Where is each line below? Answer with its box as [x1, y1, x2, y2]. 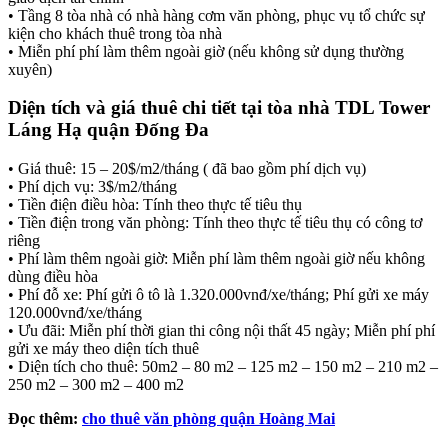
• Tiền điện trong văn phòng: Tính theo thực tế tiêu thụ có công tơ [8, 213, 422, 231]
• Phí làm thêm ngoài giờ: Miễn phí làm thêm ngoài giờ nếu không [8, 249, 425, 267]
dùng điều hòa [8, 267, 98, 285]
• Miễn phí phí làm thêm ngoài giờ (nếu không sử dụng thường [8, 42, 404, 60]
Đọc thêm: [8, 409, 82, 427]
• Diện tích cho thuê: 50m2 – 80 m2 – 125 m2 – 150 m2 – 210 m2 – [8, 357, 438, 375]
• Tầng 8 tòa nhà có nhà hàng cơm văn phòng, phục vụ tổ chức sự [8, 6, 425, 24]
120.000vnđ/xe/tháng [8, 303, 142, 321]
